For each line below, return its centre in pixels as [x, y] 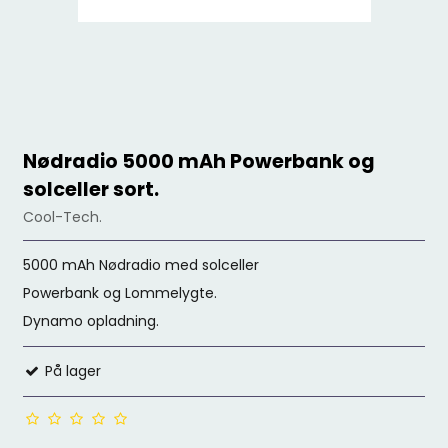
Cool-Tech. [63, 217]
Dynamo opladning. [91, 321]
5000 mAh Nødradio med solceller [143, 265]
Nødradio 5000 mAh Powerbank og [199, 162]
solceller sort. [91, 190]
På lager [71, 371]
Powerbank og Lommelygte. [120, 293]
